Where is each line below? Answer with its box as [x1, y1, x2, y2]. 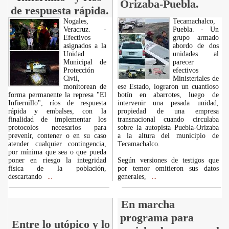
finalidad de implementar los [8, 116, 106, 123]
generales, [117, 173, 148, 180]
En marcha [121, 198, 175, 211]
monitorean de [63, 83, 106, 90]
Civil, [63, 75, 80, 82]
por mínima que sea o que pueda [8, 148, 106, 156]
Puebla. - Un [172, 26, 219, 33]
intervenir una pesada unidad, [117, 99, 219, 107]
